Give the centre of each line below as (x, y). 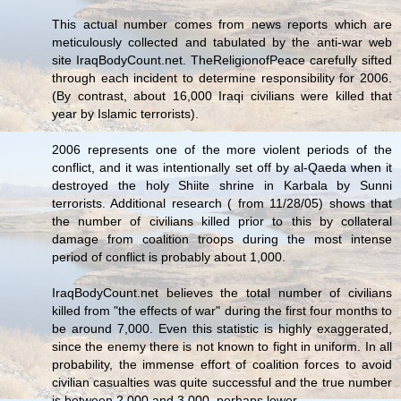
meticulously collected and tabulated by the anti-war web (222, 43)
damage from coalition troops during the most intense (222, 239)
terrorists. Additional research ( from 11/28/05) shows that (222, 204)
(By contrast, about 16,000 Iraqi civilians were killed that (222, 96)
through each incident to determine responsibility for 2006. (222, 78)
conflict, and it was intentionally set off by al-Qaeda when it (222, 168)
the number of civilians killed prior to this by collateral (222, 222)
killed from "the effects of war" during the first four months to (222, 311)
